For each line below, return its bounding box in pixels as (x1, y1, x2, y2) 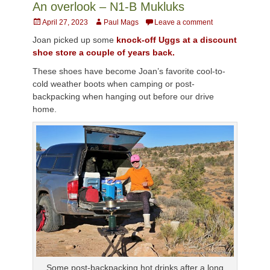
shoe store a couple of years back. (33, 48, 175, 57)
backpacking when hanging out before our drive (33, 92, 214, 101)
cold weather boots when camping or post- (33, 79, 195, 89)
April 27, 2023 (42, 18, 88, 27)
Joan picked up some (33, 35, 116, 45)
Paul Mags (104, 18, 139, 27)
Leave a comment (154, 18, 213, 27)
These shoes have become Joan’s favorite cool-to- (33, 66, 225, 76)
